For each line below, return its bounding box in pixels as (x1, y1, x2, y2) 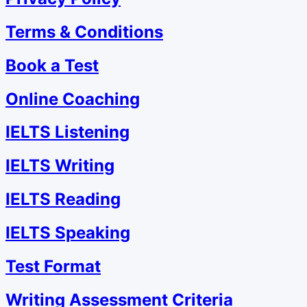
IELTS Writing (5, 156, 114, 176)
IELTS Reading (5, 189, 121, 210)
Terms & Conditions (5, 21, 163, 42)
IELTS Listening (5, 122, 130, 143)
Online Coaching (5, 88, 140, 109)
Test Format (5, 256, 101, 277)
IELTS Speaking (5, 223, 130, 243)
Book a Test (5, 55, 99, 75)
